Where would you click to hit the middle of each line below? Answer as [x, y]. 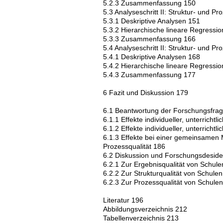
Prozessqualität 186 [134, 146]
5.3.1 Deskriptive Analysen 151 [152, 21]
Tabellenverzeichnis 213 [141, 218]
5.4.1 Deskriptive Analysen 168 [152, 57]
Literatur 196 [123, 200]
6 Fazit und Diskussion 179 [146, 93]
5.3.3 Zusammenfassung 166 [149, 39]
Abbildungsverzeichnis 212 [145, 209]
